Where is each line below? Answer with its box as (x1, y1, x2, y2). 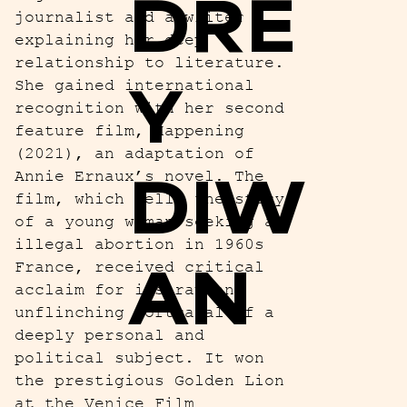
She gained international (14, 75, 254, 94)
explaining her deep (14, 30, 204, 49)
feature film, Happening (14, 121, 244, 140)
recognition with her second (14, 98, 284, 117)
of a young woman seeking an (14, 212, 284, 231)
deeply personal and (14, 325, 204, 344)
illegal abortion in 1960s (14, 234, 264, 253)
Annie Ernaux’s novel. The (14, 166, 264, 185)
